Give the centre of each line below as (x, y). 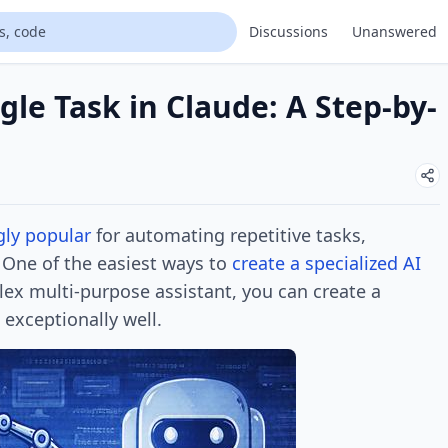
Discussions (288, 31)
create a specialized (317, 263)
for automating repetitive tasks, (228, 235)
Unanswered (394, 31)
